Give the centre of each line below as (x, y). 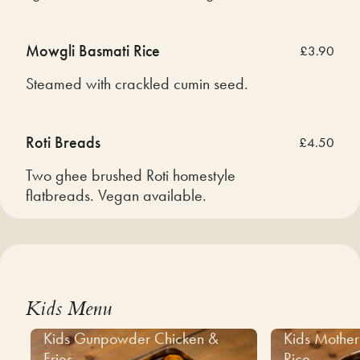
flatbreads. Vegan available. (116, 195)
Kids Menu (69, 311)
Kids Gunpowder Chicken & (131, 338)
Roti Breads (63, 142)
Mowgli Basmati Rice (93, 50)
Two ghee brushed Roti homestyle (131, 175)
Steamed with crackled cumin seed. (137, 83)
